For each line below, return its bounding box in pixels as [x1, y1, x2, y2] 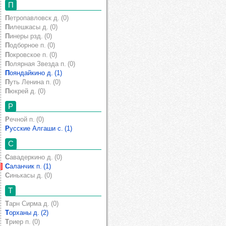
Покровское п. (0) [10, 50, 57, 59]
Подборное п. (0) [10, 41, 55, 49]
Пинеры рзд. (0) [10, 32, 52, 40]
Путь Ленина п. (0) [10, 78, 61, 86]
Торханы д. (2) [9, 209, 48, 217]
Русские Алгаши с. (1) [10, 125, 72, 133]
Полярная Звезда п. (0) [10, 60, 75, 68]
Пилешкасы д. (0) [10, 23, 58, 31]
